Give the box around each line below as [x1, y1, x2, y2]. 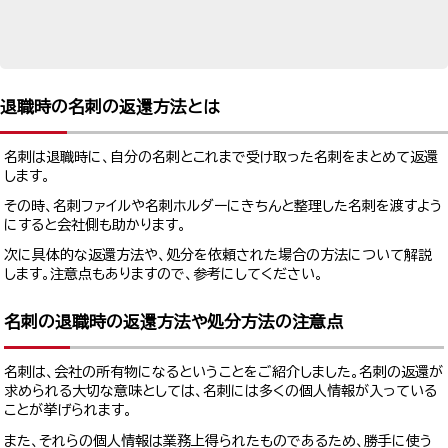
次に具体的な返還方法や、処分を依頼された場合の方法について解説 [4, 248, 433, 263]
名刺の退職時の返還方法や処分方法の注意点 [4, 313, 344, 331]
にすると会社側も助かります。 [4, 218, 187, 233]
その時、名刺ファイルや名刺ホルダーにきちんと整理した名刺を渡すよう [4, 199, 444, 214]
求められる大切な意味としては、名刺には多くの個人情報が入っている [4, 384, 438, 399]
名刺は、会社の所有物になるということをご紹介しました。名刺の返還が [4, 365, 444, 380]
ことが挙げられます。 [4, 403, 133, 418]
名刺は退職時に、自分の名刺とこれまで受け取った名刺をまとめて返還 [4, 150, 439, 165]
